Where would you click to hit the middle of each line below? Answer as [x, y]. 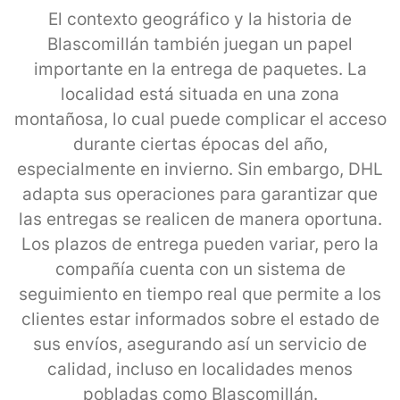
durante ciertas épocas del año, [200, 144]
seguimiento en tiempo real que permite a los [200, 294]
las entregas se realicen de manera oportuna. [200, 219]
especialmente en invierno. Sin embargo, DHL [200, 169]
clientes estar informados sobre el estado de [200, 319]
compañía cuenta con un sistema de [200, 269]
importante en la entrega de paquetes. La [200, 69]
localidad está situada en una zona [200, 94]
